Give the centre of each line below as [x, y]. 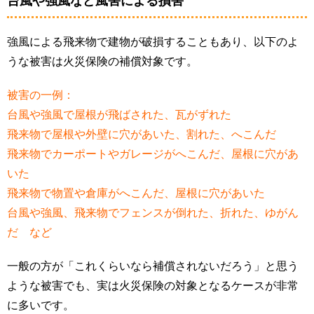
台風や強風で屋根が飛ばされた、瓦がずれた [119, 115]
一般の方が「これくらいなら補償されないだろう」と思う [153, 266]
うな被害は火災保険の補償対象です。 [102, 62]
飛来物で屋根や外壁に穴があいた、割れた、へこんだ [142, 135]
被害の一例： [41, 95]
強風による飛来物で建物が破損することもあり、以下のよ [153, 42]
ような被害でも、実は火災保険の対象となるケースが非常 [153, 286]
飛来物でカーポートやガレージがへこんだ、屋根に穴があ [153, 154]
